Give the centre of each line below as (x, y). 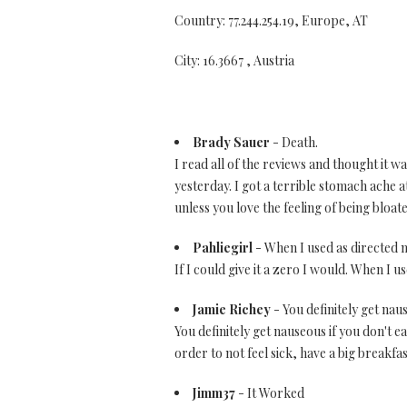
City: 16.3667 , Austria (234, 60)
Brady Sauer (231, 142)
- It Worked (270, 393)
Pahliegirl (223, 248)
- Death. (294, 142)
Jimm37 (214, 393)
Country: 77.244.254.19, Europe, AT (271, 20)
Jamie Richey (232, 309)
